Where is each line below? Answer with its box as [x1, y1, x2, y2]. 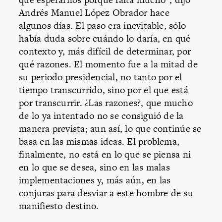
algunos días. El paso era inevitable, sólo [19, 19, 186, 33]
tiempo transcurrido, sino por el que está [19, 83, 188, 97]
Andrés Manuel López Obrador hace [19, 6, 169, 20]
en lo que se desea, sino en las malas [19, 161, 170, 174]
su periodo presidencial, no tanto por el [19, 70, 182, 84]
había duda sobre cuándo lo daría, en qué [19, 32, 191, 46]
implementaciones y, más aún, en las [19, 173, 171, 187]
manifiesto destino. [19, 199, 99, 213]
